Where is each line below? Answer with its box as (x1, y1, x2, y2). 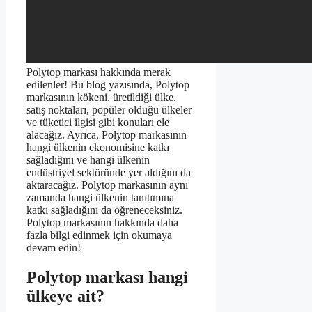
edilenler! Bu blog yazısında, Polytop (26, 79, 189, 91)
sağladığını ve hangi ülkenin (26, 154, 150, 166)
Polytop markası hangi (26, 268, 188, 287)
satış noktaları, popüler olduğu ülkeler (26, 104, 192, 116)
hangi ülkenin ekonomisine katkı (26, 141, 169, 154)
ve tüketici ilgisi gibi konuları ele (26, 116, 169, 129)
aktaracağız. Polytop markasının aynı (26, 179, 188, 192)
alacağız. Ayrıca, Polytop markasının (26, 129, 187, 141)
